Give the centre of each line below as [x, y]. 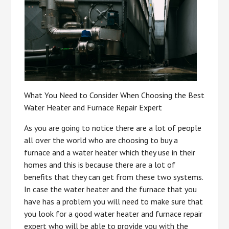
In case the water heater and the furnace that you [111, 189]
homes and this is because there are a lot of [100, 164]
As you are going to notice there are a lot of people [113, 128]
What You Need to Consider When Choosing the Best [114, 95]
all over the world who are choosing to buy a [101, 140]
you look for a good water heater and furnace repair [113, 213]
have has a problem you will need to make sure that [114, 201]
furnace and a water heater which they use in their [110, 152]
